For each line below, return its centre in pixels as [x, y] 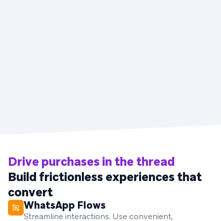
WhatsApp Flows [65, 205]
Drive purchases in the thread [91, 161]
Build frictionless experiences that [105, 177]
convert [30, 192]
